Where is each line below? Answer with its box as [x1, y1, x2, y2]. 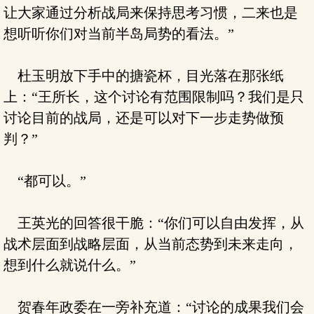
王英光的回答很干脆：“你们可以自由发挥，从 [4, 215, 304, 231]
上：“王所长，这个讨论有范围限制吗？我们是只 [4, 89, 304, 104]
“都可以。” [4, 173, 86, 189]
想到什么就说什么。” [4, 257, 136, 273]
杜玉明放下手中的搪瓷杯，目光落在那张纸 [4, 68, 284, 83]
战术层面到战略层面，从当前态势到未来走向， [4, 236, 298, 252]
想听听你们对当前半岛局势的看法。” [4, 26, 234, 41]
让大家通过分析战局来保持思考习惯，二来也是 [4, 5, 298, 20]
